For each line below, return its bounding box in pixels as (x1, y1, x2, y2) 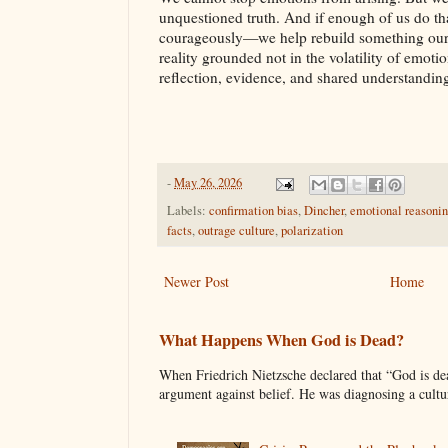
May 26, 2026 (174, 174, 242, 192)
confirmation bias (209, 201, 298, 219)
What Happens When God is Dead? (159, 327, 404, 352)
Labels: (167, 201, 209, 219)
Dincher (304, 201, 344, 219)
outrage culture (198, 221, 275, 239)
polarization (281, 221, 343, 239)
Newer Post (164, 271, 229, 291)
